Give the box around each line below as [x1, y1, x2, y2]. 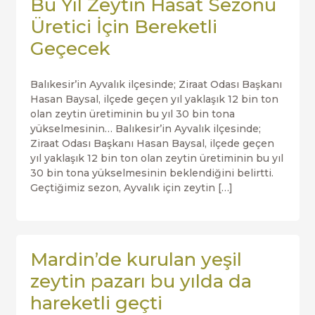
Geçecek [30, 37, 110, 60]
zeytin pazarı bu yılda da [30, 270, 252, 292]
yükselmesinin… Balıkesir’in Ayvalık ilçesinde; [30, 122, 261, 135]
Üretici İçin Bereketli [30, 15, 217, 38]
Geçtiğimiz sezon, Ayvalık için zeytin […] [30, 181, 233, 194]
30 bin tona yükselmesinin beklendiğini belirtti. [30, 167, 274, 179]
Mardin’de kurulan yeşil [30, 248, 242, 271]
